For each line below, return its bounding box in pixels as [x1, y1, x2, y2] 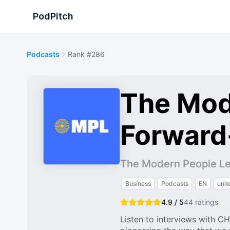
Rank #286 [68, 50, 105, 59]
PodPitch [33, 11, 73, 22]
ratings [193, 198, 218, 206]
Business [125, 180, 151, 187]
